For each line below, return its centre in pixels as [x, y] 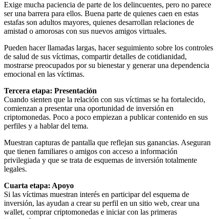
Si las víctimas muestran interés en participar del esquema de [97, 194]
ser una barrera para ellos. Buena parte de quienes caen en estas [101, 13]
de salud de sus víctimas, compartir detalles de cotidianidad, [95, 56]
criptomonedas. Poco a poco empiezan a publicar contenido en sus [106, 117]
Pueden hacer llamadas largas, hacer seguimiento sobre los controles [109, 47]
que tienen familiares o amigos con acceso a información [91, 151]
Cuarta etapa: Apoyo [39, 185]
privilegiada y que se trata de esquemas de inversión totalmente [100, 160]
